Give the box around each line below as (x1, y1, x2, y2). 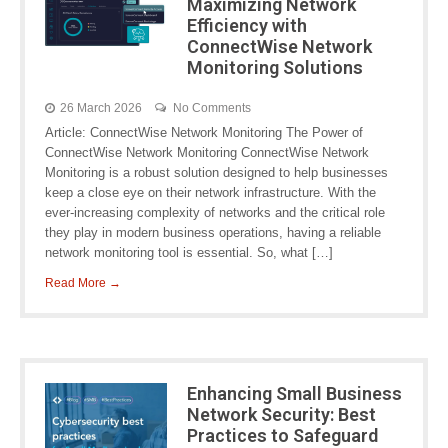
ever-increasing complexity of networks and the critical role (45, 205, 385, 220)
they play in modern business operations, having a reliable (45, 225, 381, 240)
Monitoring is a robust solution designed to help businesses (45, 165, 388, 180)
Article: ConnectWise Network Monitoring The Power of (45, 125, 363, 140)
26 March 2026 (60, 101, 142, 115)
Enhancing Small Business (186, 383, 402, 404)
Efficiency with (186, 15, 307, 36)
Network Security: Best (186, 404, 376, 425)
